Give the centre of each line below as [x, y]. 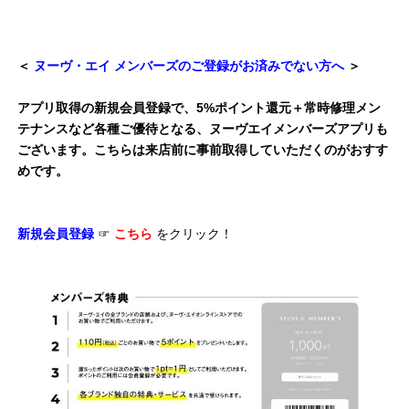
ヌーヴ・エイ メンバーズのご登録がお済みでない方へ [191, 65]
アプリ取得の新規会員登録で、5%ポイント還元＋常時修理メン [199, 107]
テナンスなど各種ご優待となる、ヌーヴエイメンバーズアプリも [203, 128]
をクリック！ [194, 233]
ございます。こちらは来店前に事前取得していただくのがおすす [203, 149]
